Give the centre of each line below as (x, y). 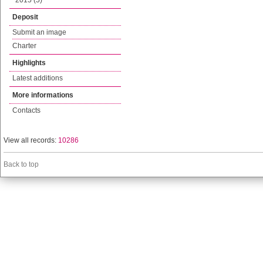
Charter (24, 46)
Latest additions (38, 78)
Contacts (26, 110)
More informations (43, 95)
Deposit (25, 17)
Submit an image (39, 32)
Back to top (21, 164)
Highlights (29, 63)
